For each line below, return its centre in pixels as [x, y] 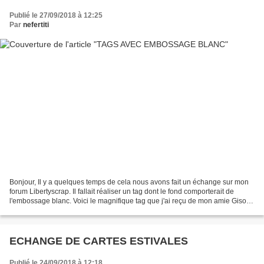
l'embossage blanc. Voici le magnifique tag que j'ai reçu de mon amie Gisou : [132, 201]
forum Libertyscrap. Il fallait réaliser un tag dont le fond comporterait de [122, 192]
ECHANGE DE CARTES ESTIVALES [99, 241]
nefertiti [36, 24]
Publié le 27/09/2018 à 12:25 [56, 15]
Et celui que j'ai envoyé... [49, 211]
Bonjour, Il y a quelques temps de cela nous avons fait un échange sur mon [129, 182]
